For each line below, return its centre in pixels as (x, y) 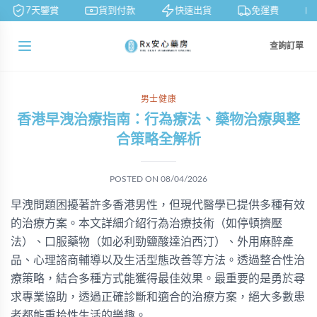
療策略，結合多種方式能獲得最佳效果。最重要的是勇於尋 (158, 279)
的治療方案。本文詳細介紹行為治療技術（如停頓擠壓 (146, 224)
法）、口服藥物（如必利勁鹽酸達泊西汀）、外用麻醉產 (152, 242)
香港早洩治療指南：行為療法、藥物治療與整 (158, 120)
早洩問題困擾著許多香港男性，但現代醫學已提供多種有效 (158, 205)
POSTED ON (135, 179)
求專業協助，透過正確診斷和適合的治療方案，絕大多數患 (158, 297)
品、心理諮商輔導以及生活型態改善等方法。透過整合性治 (158, 260)
